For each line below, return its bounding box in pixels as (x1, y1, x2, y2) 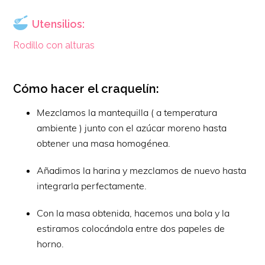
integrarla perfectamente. (37, 179, 147, 192)
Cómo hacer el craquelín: (13, 81, 160, 96)
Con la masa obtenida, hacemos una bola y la (37, 206, 230, 219)
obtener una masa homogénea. (37, 137, 171, 149)
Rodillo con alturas (13, 39, 95, 51)
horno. (37, 237, 64, 250)
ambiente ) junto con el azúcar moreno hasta (37, 121, 227, 134)
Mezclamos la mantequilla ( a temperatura (37, 106, 218, 118)
